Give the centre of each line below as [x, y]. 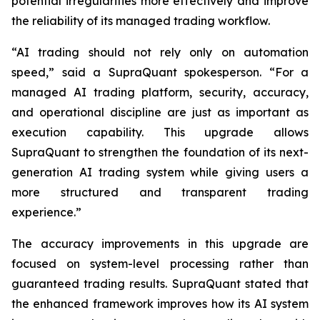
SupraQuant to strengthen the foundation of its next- [160, 152]
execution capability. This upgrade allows [160, 132]
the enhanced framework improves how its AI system [160, 304]
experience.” [46, 212]
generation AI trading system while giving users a [160, 172]
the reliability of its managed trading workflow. [141, 21]
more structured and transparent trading [160, 192]
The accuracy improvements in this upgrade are [160, 244]
